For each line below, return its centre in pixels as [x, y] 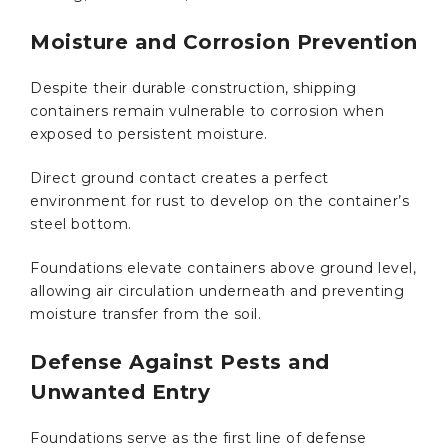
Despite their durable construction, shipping [193, 87]
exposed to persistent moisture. [151, 133]
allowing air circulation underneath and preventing [217, 290]
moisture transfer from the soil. [145, 313]
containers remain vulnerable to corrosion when [207, 110]
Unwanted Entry [120, 391]
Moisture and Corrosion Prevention [224, 41]
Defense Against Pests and [180, 361]
